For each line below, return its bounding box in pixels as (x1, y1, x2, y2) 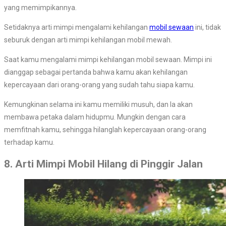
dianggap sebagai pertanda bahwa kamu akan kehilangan (4, 68, 188, 77)
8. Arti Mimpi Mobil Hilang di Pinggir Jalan (4, 157, 203, 170)
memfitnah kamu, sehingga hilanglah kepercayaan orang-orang (4, 126, 206, 134)
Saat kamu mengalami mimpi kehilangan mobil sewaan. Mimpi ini (4, 55, 212, 64)
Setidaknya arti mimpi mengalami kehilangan (4, 23, 149, 32)
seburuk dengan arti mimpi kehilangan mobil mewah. (4, 36, 172, 44)
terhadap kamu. (4, 138, 54, 147)
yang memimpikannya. (4, 4, 77, 12)
